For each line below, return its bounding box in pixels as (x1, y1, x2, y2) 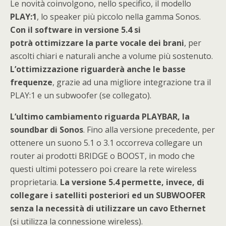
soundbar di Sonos (10, 124, 83, 136)
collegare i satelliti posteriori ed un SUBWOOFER (10, 190, 205, 201)
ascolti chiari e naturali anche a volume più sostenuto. (10, 50, 213, 62)
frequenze (10, 77, 52, 88)
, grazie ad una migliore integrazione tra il (52, 77, 211, 88)
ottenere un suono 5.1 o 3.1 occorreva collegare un (10, 137, 202, 149)
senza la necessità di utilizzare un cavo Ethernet (10, 203, 206, 214)
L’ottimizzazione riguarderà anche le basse (10, 64, 186, 75)
